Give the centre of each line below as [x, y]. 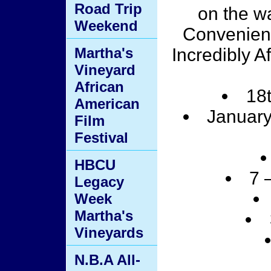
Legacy [99, 182]
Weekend [106, 26]
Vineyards [109, 233]
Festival [101, 138]
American [107, 104]
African [99, 87]
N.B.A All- [107, 260]
